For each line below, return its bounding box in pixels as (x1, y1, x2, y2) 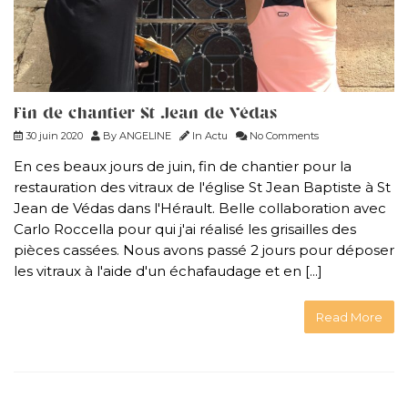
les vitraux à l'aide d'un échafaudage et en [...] (14, 261, 322, 280)
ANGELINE (119, 128, 171, 142)
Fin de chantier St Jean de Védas (14, 103, 277, 125)
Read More (316, 309, 382, 324)
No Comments (247, 128, 319, 142)
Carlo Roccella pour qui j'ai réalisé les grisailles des (14, 219, 356, 238)
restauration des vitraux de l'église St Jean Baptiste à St (14, 178, 391, 196)
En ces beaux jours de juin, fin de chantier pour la (14, 157, 352, 175)
